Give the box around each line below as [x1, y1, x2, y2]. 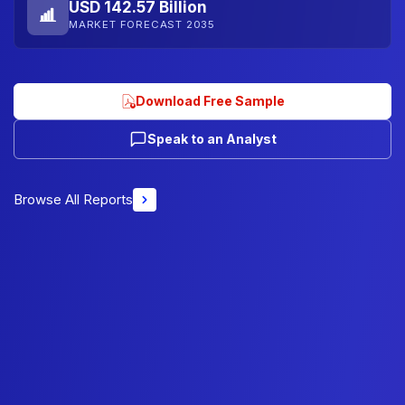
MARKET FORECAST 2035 [69, 18, 215, 31]
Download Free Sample [135, 92, 285, 108]
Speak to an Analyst [146, 130, 277, 146]
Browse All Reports [14, 190, 133, 208]
